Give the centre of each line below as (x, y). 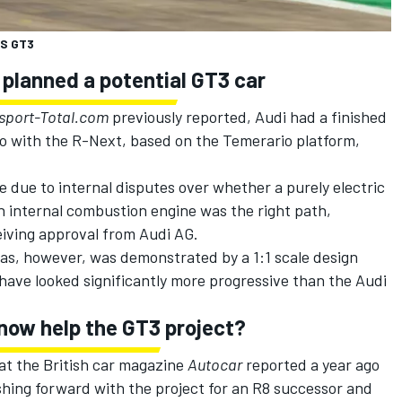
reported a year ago (311, 365)
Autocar (215, 365)
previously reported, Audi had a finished (248, 117)
